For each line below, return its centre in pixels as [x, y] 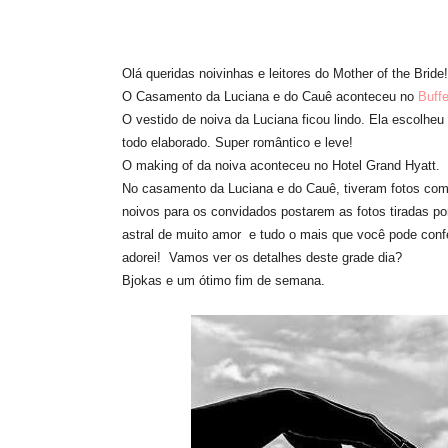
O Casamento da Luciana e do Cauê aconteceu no [270, 96]
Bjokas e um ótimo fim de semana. [223, 280]
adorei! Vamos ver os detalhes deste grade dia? [266, 257]
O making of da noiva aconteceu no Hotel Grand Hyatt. [283, 165]
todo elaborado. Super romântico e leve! [239, 142]
